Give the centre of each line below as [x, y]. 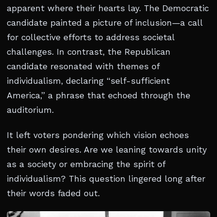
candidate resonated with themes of [83, 67]
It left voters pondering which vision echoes [98, 135]
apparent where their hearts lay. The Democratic [108, 8]
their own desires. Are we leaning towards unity [107, 150]
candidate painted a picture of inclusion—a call [105, 23]
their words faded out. [53, 194]
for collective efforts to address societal [91, 38]
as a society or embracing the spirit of [86, 164]
